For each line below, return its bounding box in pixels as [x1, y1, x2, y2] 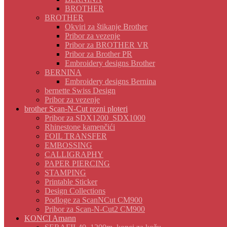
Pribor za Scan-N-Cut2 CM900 [45, 205, 145, 213]
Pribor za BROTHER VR [65, 41, 148, 49]
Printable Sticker [45, 177, 97, 186]
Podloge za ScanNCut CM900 [45, 196, 142, 204]
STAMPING [45, 168, 86, 177]
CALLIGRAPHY [45, 150, 103, 159]
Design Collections [45, 186, 105, 195]
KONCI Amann [24, 214, 76, 222]
